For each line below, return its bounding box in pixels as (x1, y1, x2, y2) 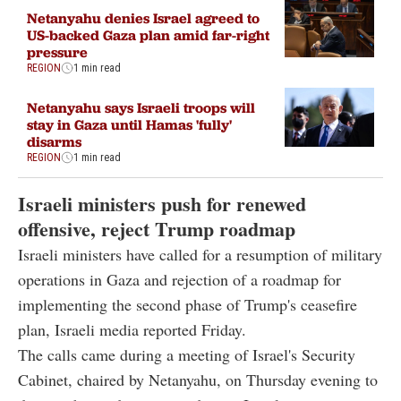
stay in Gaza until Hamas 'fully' (27, 115, 232, 134)
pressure (27, 43, 88, 62)
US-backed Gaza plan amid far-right (27, 26, 269, 45)
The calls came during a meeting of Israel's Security (18, 343, 355, 365)
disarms (27, 132, 81, 151)
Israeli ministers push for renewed (18, 188, 306, 218)
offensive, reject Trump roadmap (18, 213, 295, 243)
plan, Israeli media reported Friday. (18, 318, 246, 340)
